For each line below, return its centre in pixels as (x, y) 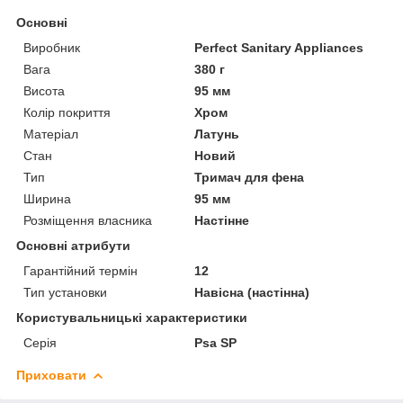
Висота (44, 90)
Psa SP (216, 342)
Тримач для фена (250, 177)
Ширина (47, 198)
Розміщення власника (88, 220)
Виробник (52, 47)
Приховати (51, 375)
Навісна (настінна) (252, 292)
